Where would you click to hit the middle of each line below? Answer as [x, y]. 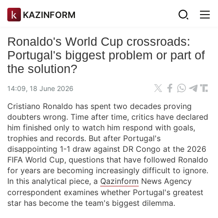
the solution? [42, 69]
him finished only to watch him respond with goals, [101, 127]
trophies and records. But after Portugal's [84, 138]
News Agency [165, 181]
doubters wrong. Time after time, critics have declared [108, 117]
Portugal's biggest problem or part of [106, 55]
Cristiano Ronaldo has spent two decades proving [100, 106]
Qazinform [119, 181]
